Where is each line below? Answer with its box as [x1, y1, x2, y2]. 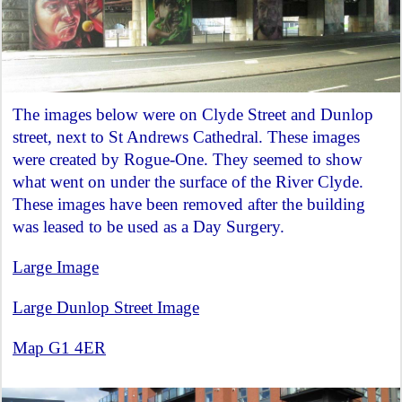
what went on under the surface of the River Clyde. [13, 171, 363, 191]
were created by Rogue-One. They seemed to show [13, 149, 363, 169]
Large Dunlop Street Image [13, 297, 199, 317]
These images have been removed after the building [13, 194, 365, 214]
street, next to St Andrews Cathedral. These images [13, 127, 360, 146]
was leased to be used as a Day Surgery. [13, 216, 284, 236]
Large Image [13, 257, 99, 276]
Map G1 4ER [13, 337, 106, 357]
